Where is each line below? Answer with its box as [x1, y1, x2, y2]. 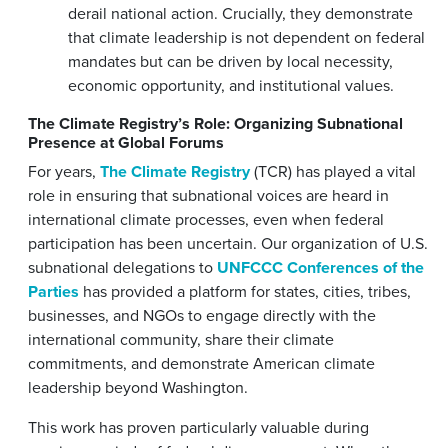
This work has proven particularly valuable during [28, 415, 369, 439]
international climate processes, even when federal [28, 207, 384, 231]
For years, [28, 159, 100, 183]
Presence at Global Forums [28, 130, 224, 154]
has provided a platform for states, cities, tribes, [79, 279, 411, 303]
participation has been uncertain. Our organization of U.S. [28, 231, 428, 255]
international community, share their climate [28, 327, 334, 351]
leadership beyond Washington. [28, 375, 248, 399]
